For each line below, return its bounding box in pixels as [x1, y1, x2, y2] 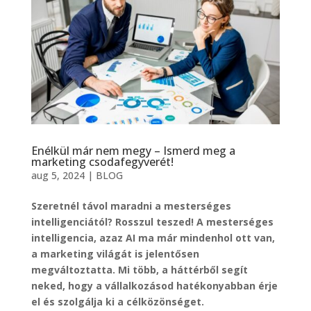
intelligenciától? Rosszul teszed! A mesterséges [31, 215, 274, 229]
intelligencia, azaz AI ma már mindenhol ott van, [31, 231, 275, 245]
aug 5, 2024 [31, 169, 85, 183]
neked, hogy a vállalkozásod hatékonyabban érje [31, 279, 278, 293]
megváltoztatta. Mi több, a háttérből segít [31, 263, 248, 277]
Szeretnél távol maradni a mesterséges [31, 199, 231, 213]
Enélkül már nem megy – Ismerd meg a [31, 143, 235, 159]
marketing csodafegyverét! [31, 154, 174, 170]
